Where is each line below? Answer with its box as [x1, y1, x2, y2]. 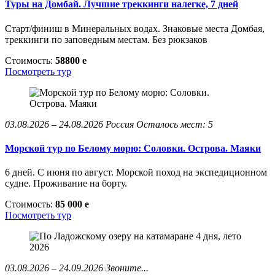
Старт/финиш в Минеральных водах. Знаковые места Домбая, [5, 23, 265, 34]
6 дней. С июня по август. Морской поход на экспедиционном [5, 167, 267, 178]
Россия [106, 118, 134, 130]
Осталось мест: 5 [136, 118, 213, 130]
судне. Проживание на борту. [5, 178, 127, 189]
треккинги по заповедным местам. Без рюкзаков [5, 34, 207, 45]
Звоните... [106, 263, 149, 274]
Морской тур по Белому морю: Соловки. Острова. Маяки [5, 143, 261, 154]
